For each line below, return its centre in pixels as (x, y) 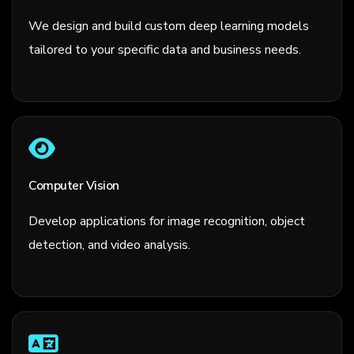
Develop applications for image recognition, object (167, 222)
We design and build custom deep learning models (169, 26)
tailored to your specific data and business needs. (165, 50)
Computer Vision (74, 186)
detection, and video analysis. (109, 245)
